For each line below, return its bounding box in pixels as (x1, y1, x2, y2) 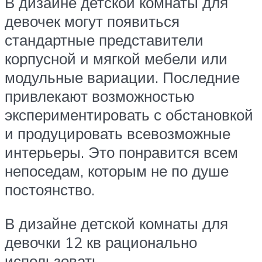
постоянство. (5, 180, 95, 199)
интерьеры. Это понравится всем (5, 143, 238, 162)
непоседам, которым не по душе (5, 161, 229, 181)
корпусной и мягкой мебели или (5, 49, 227, 68)
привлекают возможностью (5, 87, 195, 106)
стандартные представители (5, 30, 204, 50)
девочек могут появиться (5, 12, 180, 31)
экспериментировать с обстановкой (5, 105, 253, 125)
